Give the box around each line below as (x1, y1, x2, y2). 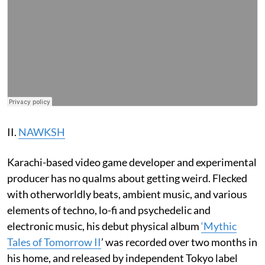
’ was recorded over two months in (101, 235, 257, 248)
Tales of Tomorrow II (7, 235, 101, 248)
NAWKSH (18, 125, 65, 138)
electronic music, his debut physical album (7, 219, 201, 232)
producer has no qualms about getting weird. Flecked (7, 171, 247, 185)
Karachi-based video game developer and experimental (7, 155, 257, 169)
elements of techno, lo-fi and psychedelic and (7, 203, 211, 216)
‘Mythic (201, 219, 237, 232)
